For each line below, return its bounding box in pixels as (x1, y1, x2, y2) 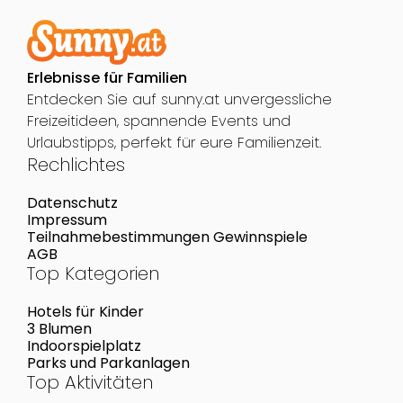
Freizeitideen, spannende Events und (26, 111, 291, 132)
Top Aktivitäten (26, 370, 153, 396)
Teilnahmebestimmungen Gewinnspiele (26, 227, 308, 248)
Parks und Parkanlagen (26, 353, 190, 374)
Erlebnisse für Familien (26, 67, 187, 89)
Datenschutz (26, 193, 118, 214)
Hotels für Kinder (26, 301, 144, 323)
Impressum (26, 210, 107, 231)
